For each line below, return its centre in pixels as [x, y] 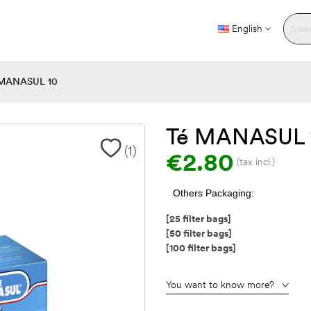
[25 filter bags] [199, 218]
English [247, 29]
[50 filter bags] [199, 233]
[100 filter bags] [201, 247]
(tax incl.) [256, 162]
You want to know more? [220, 284]
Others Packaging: [213, 193]
